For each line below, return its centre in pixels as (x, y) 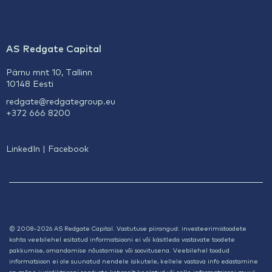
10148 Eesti (29, 83)
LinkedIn (23, 148)
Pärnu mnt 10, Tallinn (49, 72)
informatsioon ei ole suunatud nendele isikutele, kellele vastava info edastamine (134, 260)
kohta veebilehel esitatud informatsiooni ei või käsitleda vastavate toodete (122, 239)
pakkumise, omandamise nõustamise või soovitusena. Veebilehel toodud (119, 250)
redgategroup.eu (80, 101)
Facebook (68, 148)
